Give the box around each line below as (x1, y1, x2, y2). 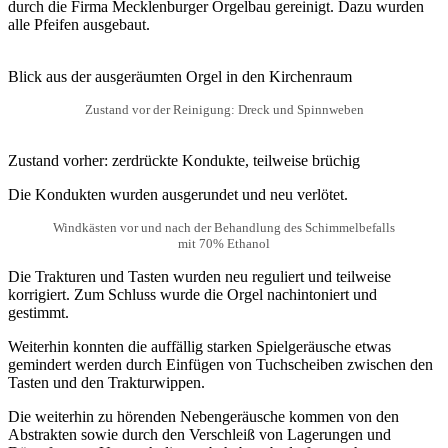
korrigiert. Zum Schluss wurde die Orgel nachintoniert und (8, 285, 377, 303)
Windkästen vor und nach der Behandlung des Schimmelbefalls (53, 219, 395, 235)
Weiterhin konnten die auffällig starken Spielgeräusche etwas (8, 337, 391, 355)
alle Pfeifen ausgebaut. (8, 15, 150, 33)
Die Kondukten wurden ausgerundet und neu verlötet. (8, 185, 348, 203)
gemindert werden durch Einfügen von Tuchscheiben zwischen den (8, 355, 433, 373)
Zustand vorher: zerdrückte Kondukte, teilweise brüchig (8, 151, 360, 169)
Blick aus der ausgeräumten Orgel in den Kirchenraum (8, 67, 352, 85)
